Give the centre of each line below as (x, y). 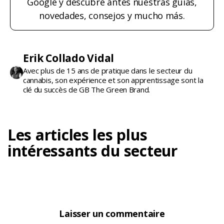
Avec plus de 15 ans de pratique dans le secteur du (107, 70)
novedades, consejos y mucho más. (112, 15)
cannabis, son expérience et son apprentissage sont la (113, 80)
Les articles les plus (77, 134)
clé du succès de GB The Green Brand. (86, 89)
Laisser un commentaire (112, 213)
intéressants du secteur (92, 150)
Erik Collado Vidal (68, 58)
